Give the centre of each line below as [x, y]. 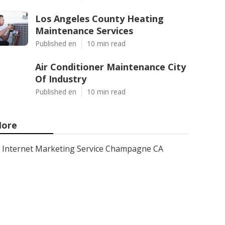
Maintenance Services [84, 31]
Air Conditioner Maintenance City [110, 67]
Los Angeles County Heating [99, 19]
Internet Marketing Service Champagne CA [83, 149]
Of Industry [61, 79]
